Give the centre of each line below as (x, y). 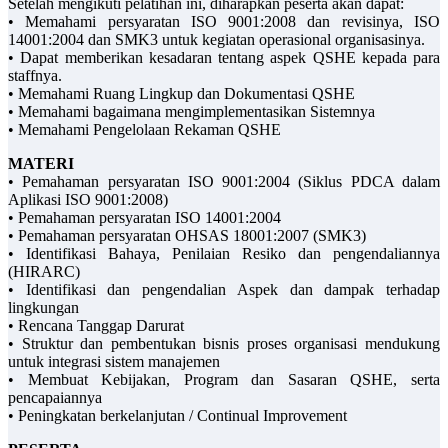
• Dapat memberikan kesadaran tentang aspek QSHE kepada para (224, 57)
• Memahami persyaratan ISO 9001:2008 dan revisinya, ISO (224, 21)
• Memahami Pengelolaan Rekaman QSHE (144, 129)
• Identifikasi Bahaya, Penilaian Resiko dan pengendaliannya (224, 253)
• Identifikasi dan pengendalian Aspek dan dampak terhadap (224, 289)
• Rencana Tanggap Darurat (96, 325)
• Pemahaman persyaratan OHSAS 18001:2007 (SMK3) (187, 235)
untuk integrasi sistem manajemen (114, 361)
